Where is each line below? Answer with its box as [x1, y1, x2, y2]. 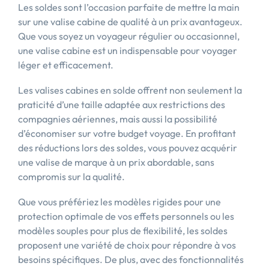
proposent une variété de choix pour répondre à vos [18, 239, 236, 251]
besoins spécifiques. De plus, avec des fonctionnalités [18, 253, 244, 265]
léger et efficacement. [18, 59, 113, 71]
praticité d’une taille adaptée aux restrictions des [18, 98, 225, 110]
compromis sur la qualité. [18, 171, 125, 183]
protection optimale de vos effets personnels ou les [18, 210, 234, 222]
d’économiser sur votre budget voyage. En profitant [18, 127, 236, 139]
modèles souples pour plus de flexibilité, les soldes [18, 225, 228, 237]
